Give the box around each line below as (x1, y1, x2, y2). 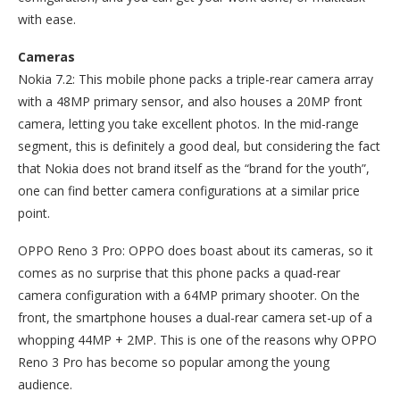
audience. (18, 375, 72, 393)
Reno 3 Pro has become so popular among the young (18, 353, 329, 371)
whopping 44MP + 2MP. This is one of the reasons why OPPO (18, 330, 377, 348)
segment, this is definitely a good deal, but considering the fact (18, 137, 380, 154)
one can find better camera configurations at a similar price (18, 181, 360, 199)
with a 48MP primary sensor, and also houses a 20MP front (18, 92, 362, 110)
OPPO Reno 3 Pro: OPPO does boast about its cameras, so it (18, 241, 373, 259)
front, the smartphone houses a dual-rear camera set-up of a (18, 308, 372, 326)
